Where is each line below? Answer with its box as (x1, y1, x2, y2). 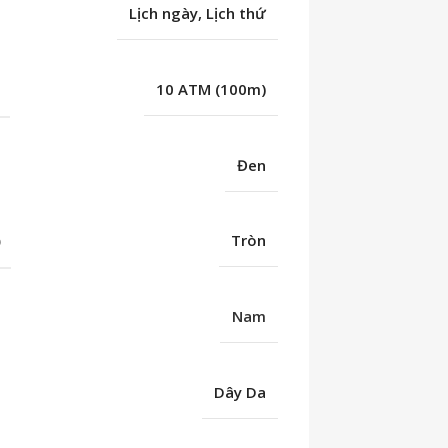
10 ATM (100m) (156, 79, 267, 99)
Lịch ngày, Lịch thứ (129, 3, 267, 24)
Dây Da (214, 381, 267, 402)
